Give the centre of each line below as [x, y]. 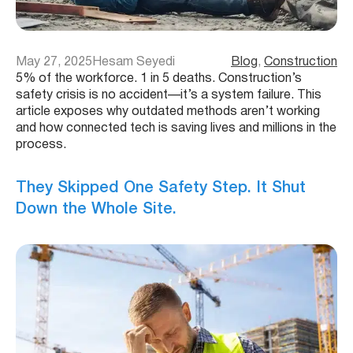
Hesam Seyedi [134, 62]
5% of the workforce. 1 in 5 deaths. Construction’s [159, 78]
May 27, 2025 [54, 62]
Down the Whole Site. [96, 210]
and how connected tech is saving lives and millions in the [176, 128]
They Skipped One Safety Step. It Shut [161, 189]
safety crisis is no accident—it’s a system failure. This [169, 95]
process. [41, 145]
